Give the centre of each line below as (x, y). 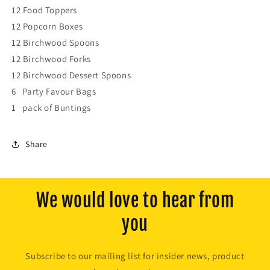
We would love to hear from (135, 201)
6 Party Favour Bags (54, 92)
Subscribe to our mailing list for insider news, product (135, 256)
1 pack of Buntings (51, 108)
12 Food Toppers (44, 10)
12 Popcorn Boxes (47, 27)
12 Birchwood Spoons (55, 43)
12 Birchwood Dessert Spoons (71, 75)
